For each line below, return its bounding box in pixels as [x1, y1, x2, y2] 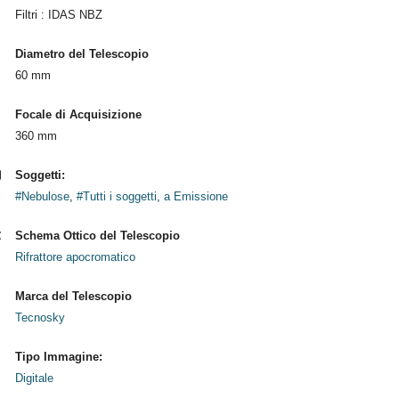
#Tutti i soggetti [76, 190, 157, 203]
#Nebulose [14, 190, 69, 203]
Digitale [14, 371, 53, 385]
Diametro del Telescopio [14, 47, 149, 61]
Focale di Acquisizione [14, 108, 142, 121]
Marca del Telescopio [14, 289, 132, 303]
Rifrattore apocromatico [14, 250, 135, 264]
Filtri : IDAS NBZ [14, 8, 102, 21]
